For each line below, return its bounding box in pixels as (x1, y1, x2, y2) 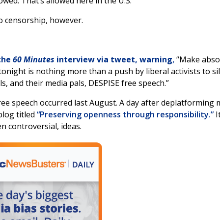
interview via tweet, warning (55, 54, 172, 65)
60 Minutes (13, 54, 55, 65)
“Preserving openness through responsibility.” (37, 109, 214, 120)
